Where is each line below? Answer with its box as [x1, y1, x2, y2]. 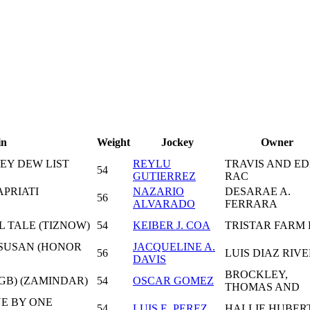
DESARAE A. [225, 185, 291, 197]
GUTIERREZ [133, 170, 196, 182]
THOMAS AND [225, 280, 300, 293]
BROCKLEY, [225, 268, 288, 280]
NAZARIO [133, 185, 184, 197]
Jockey [161, 136, 194, 148]
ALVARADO [133, 197, 195, 210]
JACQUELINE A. [133, 240, 215, 253]
